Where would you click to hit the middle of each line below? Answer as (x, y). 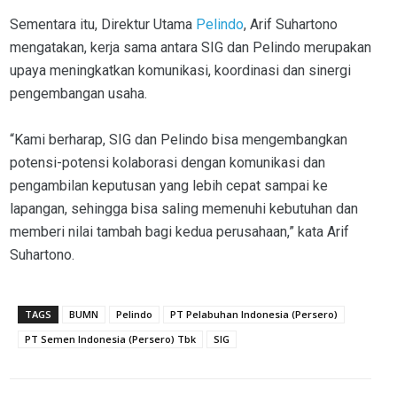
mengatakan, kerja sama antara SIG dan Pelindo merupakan (191, 48)
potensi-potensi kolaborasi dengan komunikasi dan (167, 163)
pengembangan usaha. (78, 94)
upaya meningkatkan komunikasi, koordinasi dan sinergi (180, 71)
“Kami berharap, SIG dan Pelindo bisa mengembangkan (179, 140)
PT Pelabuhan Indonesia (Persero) (254, 315)
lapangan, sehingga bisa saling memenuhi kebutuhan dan (184, 209)
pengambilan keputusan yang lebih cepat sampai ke (169, 186)
